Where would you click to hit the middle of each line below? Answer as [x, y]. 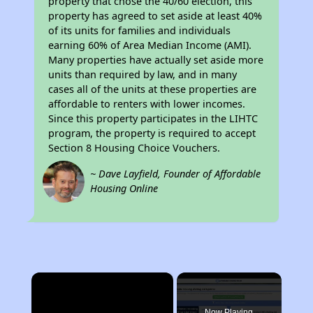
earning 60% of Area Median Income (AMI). [150, 45]
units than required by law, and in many [143, 75]
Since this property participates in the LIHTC [153, 119]
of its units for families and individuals [140, 31]
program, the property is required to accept [152, 133]
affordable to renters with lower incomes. [147, 104]
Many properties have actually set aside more [156, 60]
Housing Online [124, 189]
